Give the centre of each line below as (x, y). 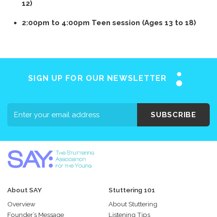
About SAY (24, 190)
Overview (21, 204)
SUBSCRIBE (173, 115)
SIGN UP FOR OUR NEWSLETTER (98, 78)
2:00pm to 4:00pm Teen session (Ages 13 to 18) (110, 23)
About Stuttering (133, 204)
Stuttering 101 (132, 190)
